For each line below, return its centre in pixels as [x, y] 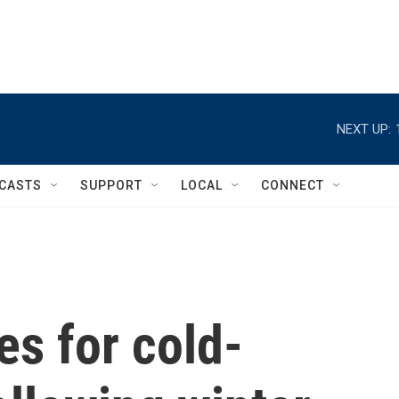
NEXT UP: [364, 129]
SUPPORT [111, 185]
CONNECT [293, 185]
